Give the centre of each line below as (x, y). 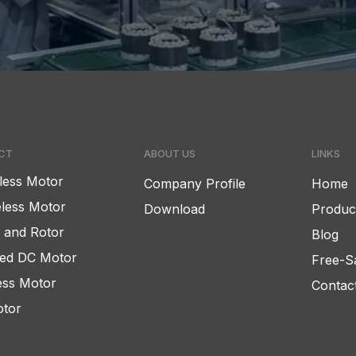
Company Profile (195, 183)
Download (175, 209)
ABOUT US (170, 153)
